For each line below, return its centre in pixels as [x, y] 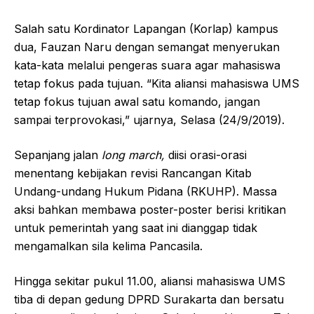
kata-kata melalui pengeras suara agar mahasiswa [147, 66]
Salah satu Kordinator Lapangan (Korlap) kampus [146, 29]
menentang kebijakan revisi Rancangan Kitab [133, 173]
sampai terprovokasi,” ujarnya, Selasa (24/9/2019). [149, 120]
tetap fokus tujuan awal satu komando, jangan [137, 102]
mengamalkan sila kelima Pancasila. [108, 246]
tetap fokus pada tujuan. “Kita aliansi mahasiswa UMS [157, 84]
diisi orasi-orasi [206, 155]
